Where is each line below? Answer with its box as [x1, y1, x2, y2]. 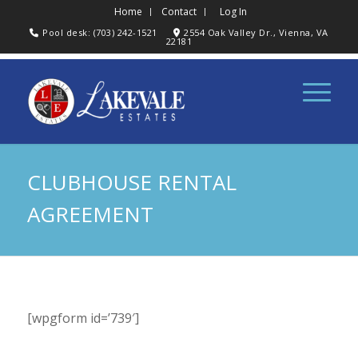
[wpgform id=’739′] [26, 308, 139, 327]
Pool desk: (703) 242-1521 [42, 26, 157, 38]
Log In [220, 5, 248, 18]
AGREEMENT [26, 200, 153, 229]
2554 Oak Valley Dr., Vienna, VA [184, 26, 328, 38]
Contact [161, 5, 197, 18]
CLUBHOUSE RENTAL [26, 168, 237, 197]
